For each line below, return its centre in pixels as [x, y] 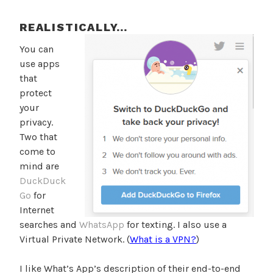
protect [36, 93]
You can [37, 49]
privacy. [37, 122]
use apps [40, 64]
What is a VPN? [163, 239]
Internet [37, 210]
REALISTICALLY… [74, 27]
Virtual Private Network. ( [75, 239]
